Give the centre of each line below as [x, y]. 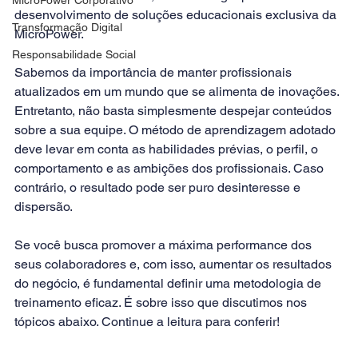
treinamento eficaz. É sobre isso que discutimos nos [162, 302]
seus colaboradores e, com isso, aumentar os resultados [175, 264]
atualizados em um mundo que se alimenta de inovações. [178, 91]
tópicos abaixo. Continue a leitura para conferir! [147, 321]
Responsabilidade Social [74, 54]
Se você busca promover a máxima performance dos [165, 245]
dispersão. [44, 206]
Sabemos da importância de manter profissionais [155, 72]
